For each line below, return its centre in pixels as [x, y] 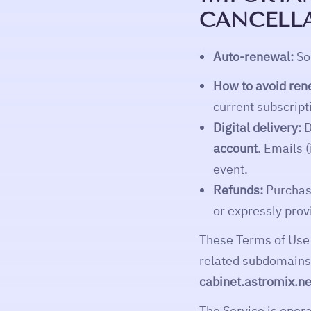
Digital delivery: [257, 127]
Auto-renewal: [253, 57]
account [235, 148]
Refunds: [238, 190]
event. [230, 169]
